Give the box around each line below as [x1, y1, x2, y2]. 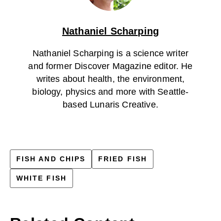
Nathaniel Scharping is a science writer [32, 48, 189, 58]
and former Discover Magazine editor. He [28, 61, 193, 71]
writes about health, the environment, [36, 74, 185, 84]
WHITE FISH [16, 174, 67, 182]
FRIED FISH [98, 154, 147, 163]
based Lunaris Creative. [63, 99, 158, 110]
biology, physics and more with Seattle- [32, 86, 189, 97]
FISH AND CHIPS [16, 154, 86, 163]
